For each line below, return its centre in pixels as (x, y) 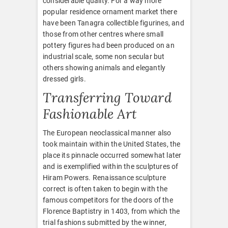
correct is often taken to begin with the (105, 189)
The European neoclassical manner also (107, 133)
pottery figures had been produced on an (109, 45)
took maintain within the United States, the (112, 144)
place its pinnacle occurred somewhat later (112, 155)
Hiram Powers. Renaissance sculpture (104, 177)
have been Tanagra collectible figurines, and (113, 23)
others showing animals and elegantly (104, 67)
